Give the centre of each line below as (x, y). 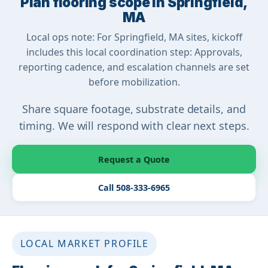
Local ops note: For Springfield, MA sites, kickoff (134, 37)
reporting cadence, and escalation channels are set (134, 67)
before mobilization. (134, 82)
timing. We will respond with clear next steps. (134, 125)
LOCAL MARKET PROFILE (84, 243)
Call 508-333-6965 (134, 187)
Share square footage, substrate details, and (134, 109)
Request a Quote (134, 159)
